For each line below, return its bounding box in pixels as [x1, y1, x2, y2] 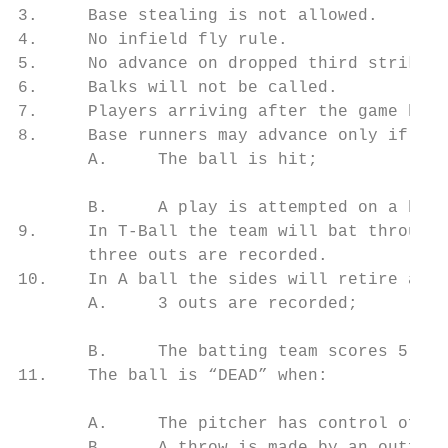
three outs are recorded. [18, 247, 328, 265]
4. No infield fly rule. [18, 31, 288, 49]
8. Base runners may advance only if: [18, 127, 418, 145]
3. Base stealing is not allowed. [18, 7, 378, 25]
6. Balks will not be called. [18, 79, 338, 97]
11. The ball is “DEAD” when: [18, 367, 328, 385]
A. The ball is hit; [18, 151, 318, 169]
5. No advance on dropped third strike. [18, 55, 438, 73]
